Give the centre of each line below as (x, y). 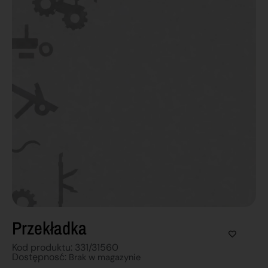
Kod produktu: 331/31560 (65, 247)
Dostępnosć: (40, 257)
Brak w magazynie (105, 257)
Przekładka (49, 228)
